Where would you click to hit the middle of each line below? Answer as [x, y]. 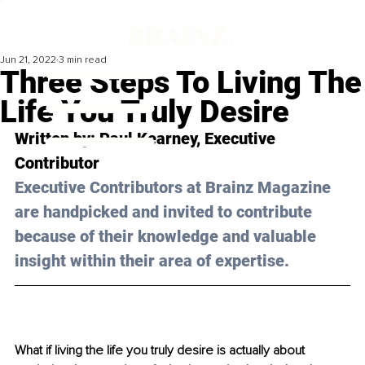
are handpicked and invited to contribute [165, 212]
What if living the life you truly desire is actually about [161, 351]
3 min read [83, 60]
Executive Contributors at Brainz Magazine [175, 188]
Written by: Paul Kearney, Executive [147, 139]
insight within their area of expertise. [152, 261]
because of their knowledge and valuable [167, 237]
